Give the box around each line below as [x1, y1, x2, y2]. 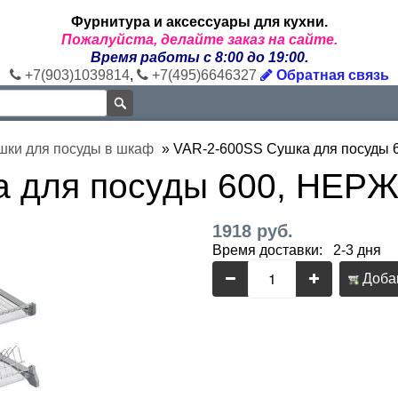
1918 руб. [212, 221, 293, 241]
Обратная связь [272, 68, 389, 83]
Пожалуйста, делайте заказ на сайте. [60, 32, 338, 47]
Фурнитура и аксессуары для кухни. [70, 14, 328, 29]
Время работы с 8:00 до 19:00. [90, 50, 308, 65]
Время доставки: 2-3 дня [212, 243, 381, 258]
